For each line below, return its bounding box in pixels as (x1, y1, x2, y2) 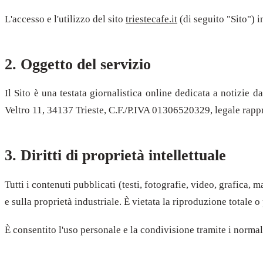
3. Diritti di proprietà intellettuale (5, 147, 226, 164)
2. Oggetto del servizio (5, 55, 151, 73)
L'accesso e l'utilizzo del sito (5, 13, 126, 25)
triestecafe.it (126, 13, 177, 25)
